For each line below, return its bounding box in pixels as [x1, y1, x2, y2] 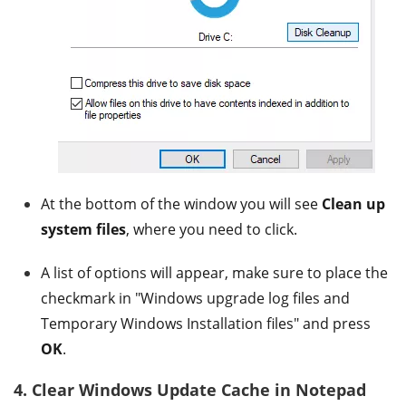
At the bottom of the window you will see [41, 193, 322, 214]
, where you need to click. [126, 218, 297, 239]
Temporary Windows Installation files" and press [41, 313, 371, 333]
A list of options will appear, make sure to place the [41, 262, 388, 283]
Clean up [322, 193, 385, 214]
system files [41, 218, 126, 239]
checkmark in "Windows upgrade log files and [41, 287, 350, 308]
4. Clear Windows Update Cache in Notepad [14, 378, 366, 401]
